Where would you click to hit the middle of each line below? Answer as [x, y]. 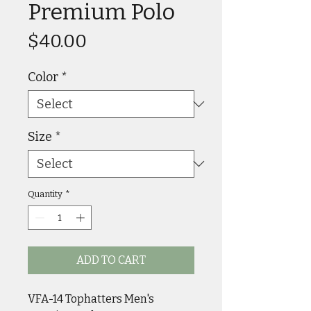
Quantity [45, 194]
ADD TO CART [111, 260]
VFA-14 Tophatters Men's [91, 299]
